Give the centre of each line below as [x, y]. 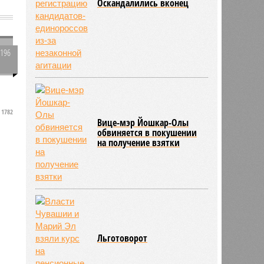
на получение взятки [139, 142]
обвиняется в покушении [147, 132]
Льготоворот [123, 238]
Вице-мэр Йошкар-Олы [143, 122]
